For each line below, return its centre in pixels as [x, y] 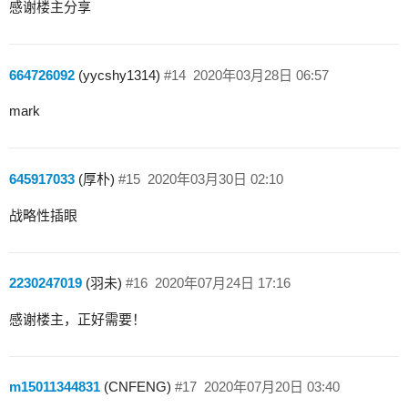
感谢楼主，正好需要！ [77, 319]
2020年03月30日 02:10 [215, 178]
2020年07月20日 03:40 [271, 387]
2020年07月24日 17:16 [222, 283]
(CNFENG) [136, 387]
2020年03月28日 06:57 [260, 75]
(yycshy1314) [117, 75]
